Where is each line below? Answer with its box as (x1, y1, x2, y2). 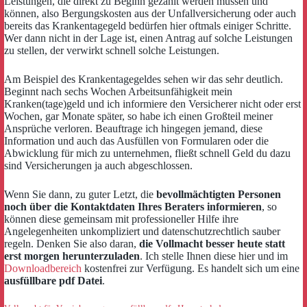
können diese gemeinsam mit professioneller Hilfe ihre (4, 212, 238, 225)
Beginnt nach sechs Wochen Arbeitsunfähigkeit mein (4, 85, 232, 97)
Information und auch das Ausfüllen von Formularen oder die (4, 134, 269, 147)
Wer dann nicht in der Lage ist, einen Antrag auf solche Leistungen (4, 32, 293, 44)
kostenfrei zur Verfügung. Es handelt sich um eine (82, 262, 299, 274)
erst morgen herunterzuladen (4, 249, 140, 262)
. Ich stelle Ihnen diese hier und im (140, 249, 288, 262)
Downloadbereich (4, 262, 82, 274)
